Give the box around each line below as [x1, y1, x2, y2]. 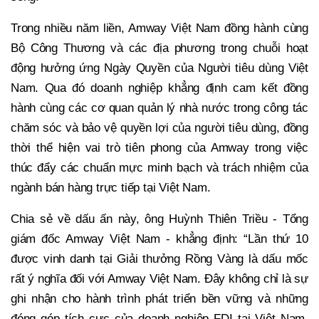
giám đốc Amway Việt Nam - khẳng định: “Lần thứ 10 [11, 232, 308, 246]
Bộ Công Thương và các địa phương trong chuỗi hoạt [11, 41, 308, 56]
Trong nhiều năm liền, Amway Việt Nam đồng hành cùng [11, 21, 308, 36]
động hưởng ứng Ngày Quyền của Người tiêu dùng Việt [11, 61, 308, 75]
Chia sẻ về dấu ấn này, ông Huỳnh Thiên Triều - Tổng [11, 212, 308, 226]
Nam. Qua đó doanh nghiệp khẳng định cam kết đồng [11, 81, 308, 95]
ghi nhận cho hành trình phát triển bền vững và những [11, 292, 308, 306]
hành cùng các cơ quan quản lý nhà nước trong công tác [11, 101, 308, 115]
